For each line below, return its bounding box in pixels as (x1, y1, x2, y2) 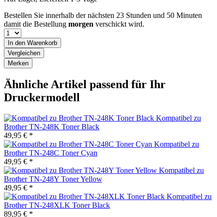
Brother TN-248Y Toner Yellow (4, 174, 102, 183)
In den (8, 39, 25, 46)
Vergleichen (8, 49, 40, 57)
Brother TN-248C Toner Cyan (4, 148, 97, 157)
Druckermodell (4, 91, 80, 104)
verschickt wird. (93, 19, 144, 28)
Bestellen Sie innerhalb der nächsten (4, 11, 116, 19)
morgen (68, 19, 93, 28)
